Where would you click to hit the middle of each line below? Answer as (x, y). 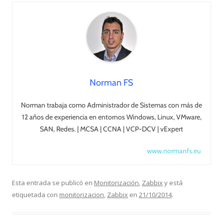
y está (173, 182)
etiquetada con (36, 194)
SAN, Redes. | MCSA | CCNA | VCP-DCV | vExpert (111, 129)
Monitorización (116, 182)
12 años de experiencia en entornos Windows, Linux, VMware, (111, 117)
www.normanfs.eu (174, 151)
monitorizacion (82, 194)
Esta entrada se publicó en (53, 182)
